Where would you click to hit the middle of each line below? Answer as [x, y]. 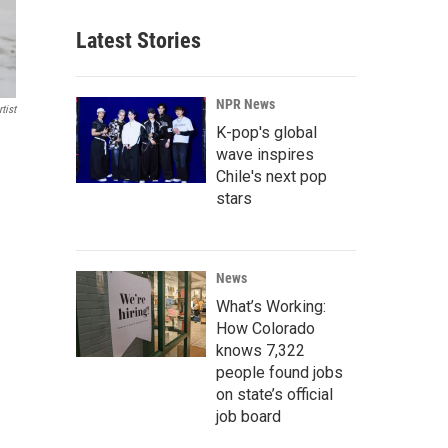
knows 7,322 [260, 350]
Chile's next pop [271, 176]
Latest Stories [138, 40]
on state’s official [274, 394]
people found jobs [279, 372]
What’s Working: [271, 306]
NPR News [245, 104]
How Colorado [265, 328]
